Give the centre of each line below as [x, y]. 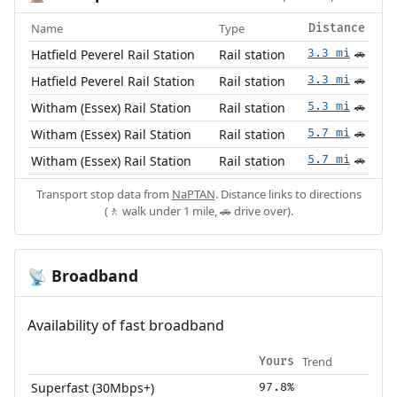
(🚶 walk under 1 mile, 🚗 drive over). [198, 211]
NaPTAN [193, 195]
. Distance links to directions [288, 195]
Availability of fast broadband [125, 326]
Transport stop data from [104, 195]
